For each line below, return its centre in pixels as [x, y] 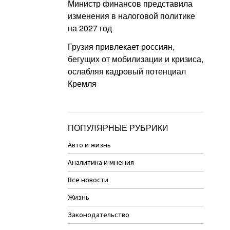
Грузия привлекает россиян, [121, 46]
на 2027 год [90, 28]
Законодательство [99, 215]
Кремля [82, 83]
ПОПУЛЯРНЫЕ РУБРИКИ [118, 127]
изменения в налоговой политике [131, 15]
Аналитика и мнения [101, 162]
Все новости [88, 180]
